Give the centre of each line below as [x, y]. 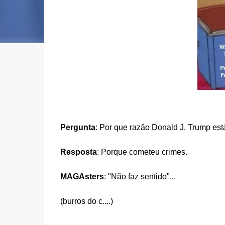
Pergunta [78, 128]
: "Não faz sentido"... [140, 177]
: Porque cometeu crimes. [142, 152]
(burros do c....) [86, 201]
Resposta [78, 152]
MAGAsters [82, 177]
